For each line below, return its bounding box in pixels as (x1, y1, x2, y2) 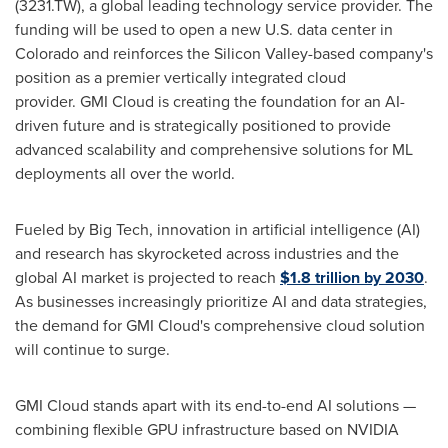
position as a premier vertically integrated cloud (15, 66, 346, 89)
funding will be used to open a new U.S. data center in (15, 18, 393, 41)
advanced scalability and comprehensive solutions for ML (15, 138, 413, 161)
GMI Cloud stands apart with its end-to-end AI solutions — (15, 394, 416, 417)
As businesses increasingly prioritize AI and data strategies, (15, 290, 427, 313)
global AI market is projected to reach (15, 266, 280, 289)
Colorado (15, 42, 79, 65)
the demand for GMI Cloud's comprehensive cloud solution (15, 314, 425, 337)
